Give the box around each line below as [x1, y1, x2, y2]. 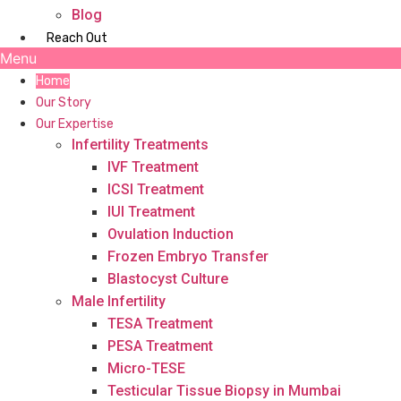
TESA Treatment [107, 315, 213, 332]
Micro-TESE [107, 360, 185, 377]
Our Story [36, 95, 91, 110]
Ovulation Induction [107, 226, 234, 243]
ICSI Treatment [107, 181, 204, 198]
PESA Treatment [107, 337, 213, 354]
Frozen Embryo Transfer [107, 248, 269, 265]
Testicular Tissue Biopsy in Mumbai [107, 382, 341, 399]
